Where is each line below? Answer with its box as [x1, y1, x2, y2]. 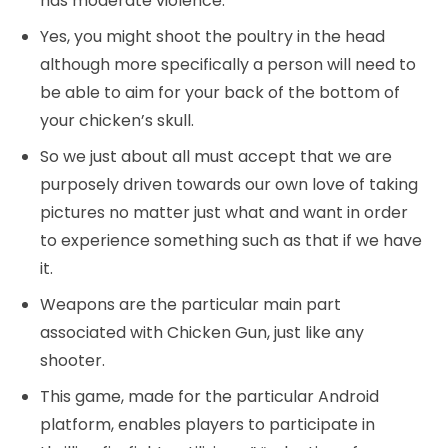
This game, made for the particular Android [40, 385, 379, 408]
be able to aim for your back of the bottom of [40, 81, 400, 104]
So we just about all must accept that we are [40, 145, 392, 168]
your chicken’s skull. [40, 109, 194, 132]
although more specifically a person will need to [40, 53, 416, 76]
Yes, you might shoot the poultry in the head [40, 25, 385, 48]
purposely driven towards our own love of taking [40, 173, 418, 196]
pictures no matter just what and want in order [40, 201, 408, 224]
